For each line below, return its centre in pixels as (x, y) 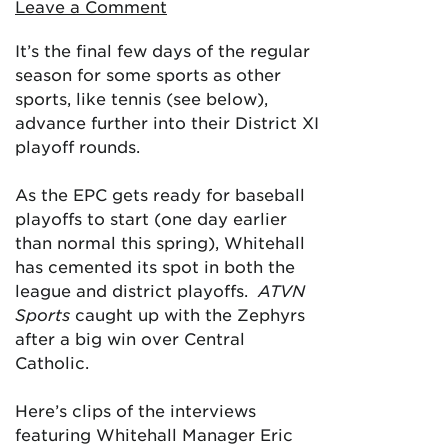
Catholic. (52, 362)
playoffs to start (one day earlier (151, 218)
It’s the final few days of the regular (162, 50)
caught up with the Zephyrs (187, 314)
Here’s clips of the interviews (135, 410)
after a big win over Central (130, 338)
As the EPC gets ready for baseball (160, 194)
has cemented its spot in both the (155, 266)
